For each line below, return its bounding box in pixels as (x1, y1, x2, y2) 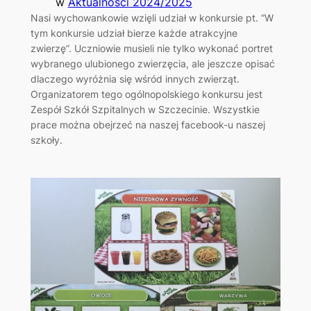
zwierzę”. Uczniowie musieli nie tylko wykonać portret (30, 42, 273, 54)
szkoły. (30, 133, 62, 146)
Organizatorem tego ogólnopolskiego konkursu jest (30, 87, 262, 100)
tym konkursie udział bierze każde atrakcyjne (30, 26, 237, 39)
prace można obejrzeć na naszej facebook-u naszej (30, 118, 265, 131)
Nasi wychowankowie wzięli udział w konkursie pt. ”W (30, 11, 274, 24)
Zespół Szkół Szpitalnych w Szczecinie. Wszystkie (30, 103, 260, 115)
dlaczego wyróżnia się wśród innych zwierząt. (30, 72, 239, 85)
